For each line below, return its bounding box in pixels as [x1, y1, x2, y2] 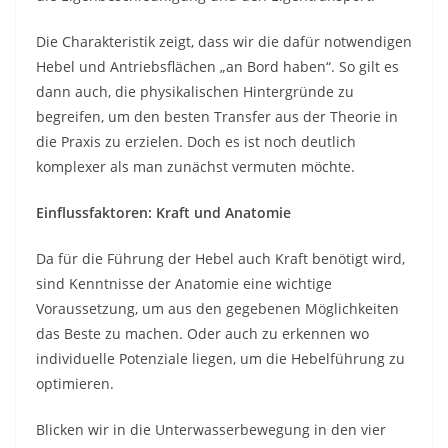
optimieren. [36, 373, 114, 393]
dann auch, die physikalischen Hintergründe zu [36, 81, 354, 101]
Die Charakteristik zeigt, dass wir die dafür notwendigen [36, 31, 412, 51]
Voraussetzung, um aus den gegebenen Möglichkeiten [36, 298, 399, 318]
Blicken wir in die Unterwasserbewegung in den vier [36, 419, 386, 439]
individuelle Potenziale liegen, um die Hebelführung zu [36, 348, 405, 368]
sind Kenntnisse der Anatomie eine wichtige [36, 273, 332, 293]
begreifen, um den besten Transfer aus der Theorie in [36, 106, 398, 126]
